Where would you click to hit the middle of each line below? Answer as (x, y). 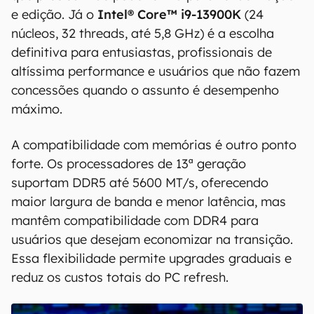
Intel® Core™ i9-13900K (169, 14)
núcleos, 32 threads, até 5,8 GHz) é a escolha (143, 33)
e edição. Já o (54, 14)
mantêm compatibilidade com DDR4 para (135, 220)
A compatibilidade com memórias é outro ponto (154, 145)
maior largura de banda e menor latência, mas (149, 202)
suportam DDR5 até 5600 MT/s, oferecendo (140, 183)
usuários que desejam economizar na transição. (152, 239)
